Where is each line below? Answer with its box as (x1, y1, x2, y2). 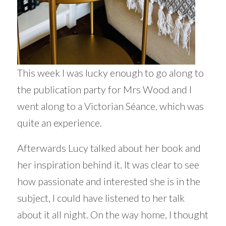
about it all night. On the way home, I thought (17, 208, 208, 220)
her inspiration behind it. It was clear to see (17, 158, 199, 171)
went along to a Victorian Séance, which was (17, 99, 204, 112)
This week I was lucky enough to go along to (17, 66, 204, 79)
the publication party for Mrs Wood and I (17, 83, 192, 95)
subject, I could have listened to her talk (17, 191, 185, 204)
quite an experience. (17, 116, 102, 129)
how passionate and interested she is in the (17, 175, 200, 187)
